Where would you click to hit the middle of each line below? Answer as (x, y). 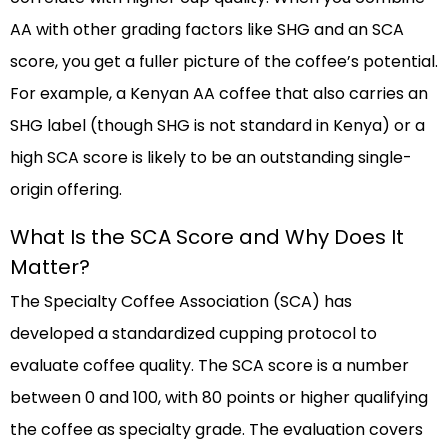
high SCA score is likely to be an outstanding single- (211, 158)
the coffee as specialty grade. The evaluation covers (216, 430)
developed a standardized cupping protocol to (193, 334)
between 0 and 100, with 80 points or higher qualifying (219, 398)
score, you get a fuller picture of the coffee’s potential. (224, 62)
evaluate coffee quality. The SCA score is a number (209, 366)
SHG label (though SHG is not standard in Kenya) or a (217, 126)
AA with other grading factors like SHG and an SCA (207, 30)
